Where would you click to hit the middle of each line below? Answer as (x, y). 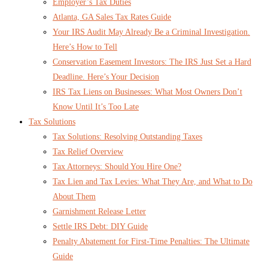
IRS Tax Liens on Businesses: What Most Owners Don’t (147, 92)
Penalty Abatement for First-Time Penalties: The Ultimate (151, 241)
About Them (74, 196)
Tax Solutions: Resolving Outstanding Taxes (127, 136)
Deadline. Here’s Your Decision (106, 77)
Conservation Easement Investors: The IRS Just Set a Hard (152, 62)
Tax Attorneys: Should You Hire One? (117, 166)
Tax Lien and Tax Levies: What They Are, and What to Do (153, 181)
